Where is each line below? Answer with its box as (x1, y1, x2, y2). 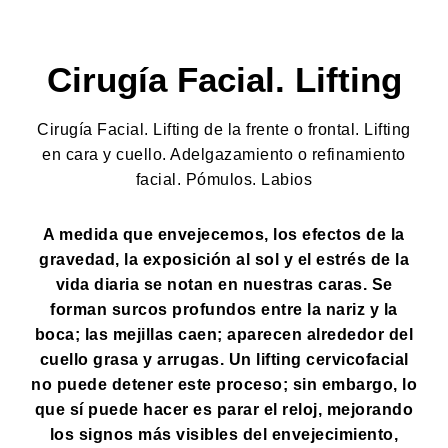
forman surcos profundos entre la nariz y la (50, 301, 398, 318)
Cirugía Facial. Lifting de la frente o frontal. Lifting (37, 121, 411, 138)
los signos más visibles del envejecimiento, (49, 426, 399, 443)
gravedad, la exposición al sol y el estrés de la (39, 251, 409, 268)
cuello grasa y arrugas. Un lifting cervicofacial (39, 351, 409, 368)
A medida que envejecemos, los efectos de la (43, 226, 405, 243)
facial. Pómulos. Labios (135, 171, 313, 188)
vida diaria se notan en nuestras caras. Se (55, 276, 393, 293)
